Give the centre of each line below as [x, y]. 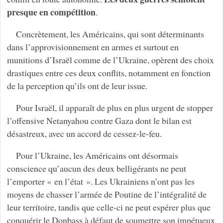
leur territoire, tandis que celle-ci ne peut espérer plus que [109, 207]
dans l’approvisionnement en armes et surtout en [93, 47]
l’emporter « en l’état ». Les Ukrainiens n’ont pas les [101, 181]
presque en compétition [51, 12]
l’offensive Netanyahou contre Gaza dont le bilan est [99, 121]
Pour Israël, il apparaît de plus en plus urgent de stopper [114, 108]
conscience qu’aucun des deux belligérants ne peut [96, 168]
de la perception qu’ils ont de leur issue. [77, 86]
